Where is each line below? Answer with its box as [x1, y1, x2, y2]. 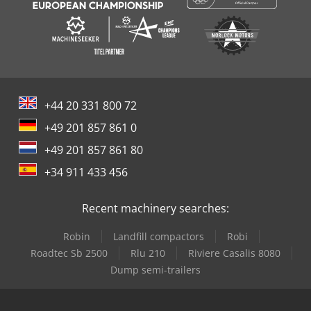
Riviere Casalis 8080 [187, 246, 280, 260]
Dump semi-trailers [110, 263, 201, 277]
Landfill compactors [112, 230, 204, 244]
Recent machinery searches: [82, 201, 229, 217]
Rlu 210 [130, 246, 165, 260]
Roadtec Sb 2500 [30, 246, 108, 260]
